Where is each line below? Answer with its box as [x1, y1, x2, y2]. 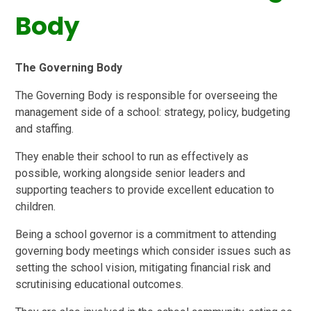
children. [15, 200, 56, 214]
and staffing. [15, 122, 74, 136]
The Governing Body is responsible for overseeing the [15, 89, 278, 103]
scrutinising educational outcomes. [15, 278, 184, 292]
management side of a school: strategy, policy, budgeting [15, 106, 291, 119]
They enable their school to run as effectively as [15, 150, 249, 164]
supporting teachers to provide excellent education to [15, 183, 275, 197]
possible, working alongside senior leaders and [15, 167, 246, 180]
